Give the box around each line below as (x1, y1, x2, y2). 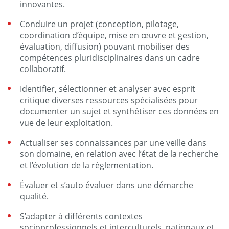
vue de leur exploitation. (20, 117, 113, 128)
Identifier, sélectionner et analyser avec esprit (20, 83, 195, 95)
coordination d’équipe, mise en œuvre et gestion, (20, 30, 209, 41)
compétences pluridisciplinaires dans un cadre (20, 52, 200, 63)
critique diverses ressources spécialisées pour (20, 95, 198, 106)
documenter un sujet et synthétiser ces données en (20, 106, 219, 117)
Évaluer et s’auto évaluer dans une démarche (20, 179, 193, 191)
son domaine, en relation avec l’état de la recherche (20, 148, 218, 159)
